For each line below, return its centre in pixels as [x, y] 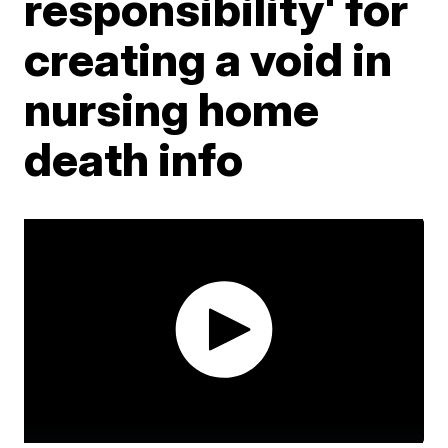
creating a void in [208, 58]
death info [134, 158]
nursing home [172, 108]
